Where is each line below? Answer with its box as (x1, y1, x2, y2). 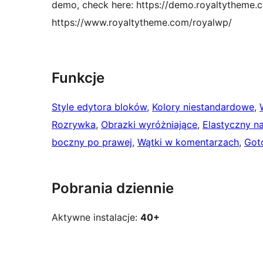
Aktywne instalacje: (52, 211, 140, 224)
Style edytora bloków (52, 101, 147, 113)
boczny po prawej (52, 136, 132, 149)
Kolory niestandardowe (152, 101, 254, 113)
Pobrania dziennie (52, 180, 174, 197)
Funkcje (52, 69, 104, 87)
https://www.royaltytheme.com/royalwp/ (52, 16, 232, 29)
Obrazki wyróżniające (101, 119, 197, 131)
